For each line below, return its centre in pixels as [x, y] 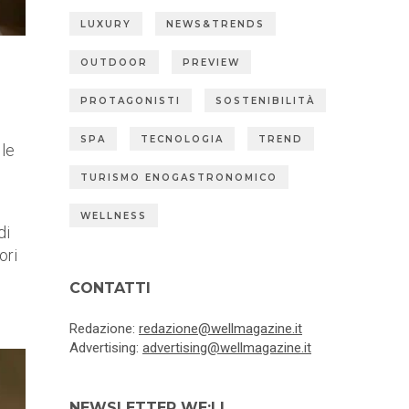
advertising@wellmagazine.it [227, 348]
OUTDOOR [114, 63]
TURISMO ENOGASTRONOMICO [179, 178]
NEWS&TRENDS [215, 25]
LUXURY [106, 25]
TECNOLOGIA [182, 140]
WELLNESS [114, 216]
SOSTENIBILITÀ [265, 101]
